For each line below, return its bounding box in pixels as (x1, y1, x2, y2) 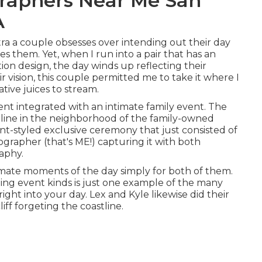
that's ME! (47, 136, 92, 147)
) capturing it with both (92, 136, 201, 147)
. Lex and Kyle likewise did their (85, 189, 229, 200)
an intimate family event (91, 101, 204, 112)
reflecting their (136, 60, 206, 71)
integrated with (14, 101, 91, 112)
